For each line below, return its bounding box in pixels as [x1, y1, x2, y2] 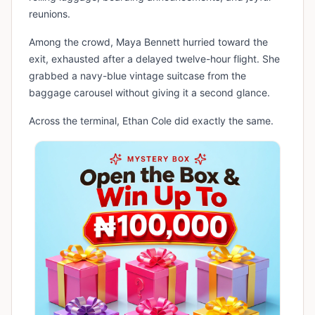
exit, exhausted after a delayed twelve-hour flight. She [29, 53, 280, 65]
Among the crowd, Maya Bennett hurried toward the [29, 36, 268, 49]
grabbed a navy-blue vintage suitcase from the [29, 70, 246, 82]
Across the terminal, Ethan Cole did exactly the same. [29, 115, 274, 127]
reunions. [29, 8, 70, 20]
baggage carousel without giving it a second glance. [29, 86, 270, 99]
